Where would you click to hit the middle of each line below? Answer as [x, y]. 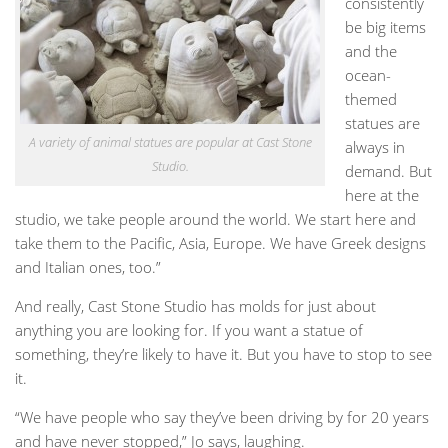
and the [371, 50]
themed [371, 98]
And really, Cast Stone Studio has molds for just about [195, 305]
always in [375, 146]
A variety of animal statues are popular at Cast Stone [170, 141]
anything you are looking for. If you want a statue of [189, 329]
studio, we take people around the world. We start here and [215, 218]
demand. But [388, 170]
